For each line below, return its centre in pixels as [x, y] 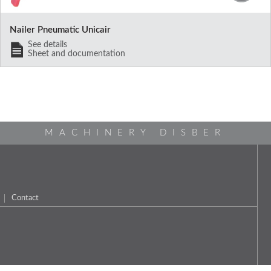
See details [47, 44]
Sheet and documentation [76, 54]
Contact [25, 198]
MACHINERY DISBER [135, 132]
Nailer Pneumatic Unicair [60, 30]
